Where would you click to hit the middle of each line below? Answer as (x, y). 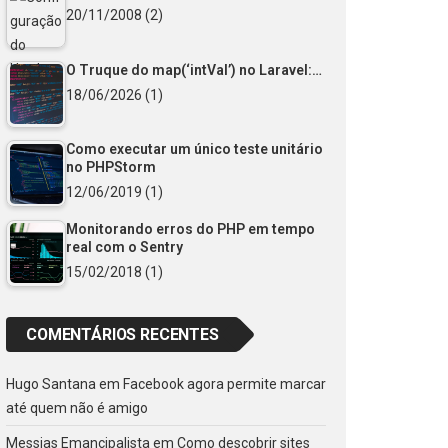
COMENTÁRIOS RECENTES (122, 334)
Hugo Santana (51, 383)
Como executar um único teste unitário (194, 149)
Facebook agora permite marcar (224, 383)
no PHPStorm (111, 167)
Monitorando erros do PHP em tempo (190, 228)
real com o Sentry (124, 246)
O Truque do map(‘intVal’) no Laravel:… (194, 69)
